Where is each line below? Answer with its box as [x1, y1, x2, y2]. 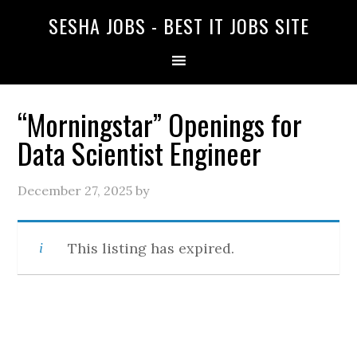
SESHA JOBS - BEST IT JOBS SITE [48, 11, 309, 40]
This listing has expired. [68, 239, 235, 257]
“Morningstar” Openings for [18, 103, 303, 145]
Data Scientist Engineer [18, 131, 262, 174]
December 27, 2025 [18, 182, 133, 198]
